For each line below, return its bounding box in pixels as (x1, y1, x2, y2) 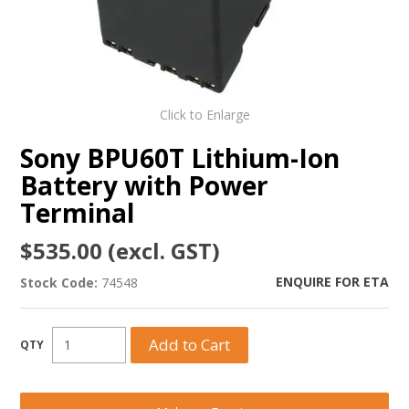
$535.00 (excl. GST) (20, 235, 221, 266)
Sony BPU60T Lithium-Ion (20, 140, 341, 175)
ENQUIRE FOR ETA (275, 272, 389, 290)
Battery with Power (20, 167, 269, 203)
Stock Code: (20, 273, 99, 291)
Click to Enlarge (159, 105, 250, 123)
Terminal (20, 194, 135, 230)
